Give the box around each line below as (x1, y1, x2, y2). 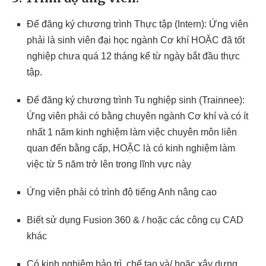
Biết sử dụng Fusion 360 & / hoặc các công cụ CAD (27, 215, 243, 225)
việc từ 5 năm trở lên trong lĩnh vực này (27, 159, 191, 169)
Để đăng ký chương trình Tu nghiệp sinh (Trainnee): (27, 95, 245, 105)
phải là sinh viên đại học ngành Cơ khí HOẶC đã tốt (27, 35, 245, 45)
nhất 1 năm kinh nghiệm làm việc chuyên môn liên (27, 127, 237, 137)
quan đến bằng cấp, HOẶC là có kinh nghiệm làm (27, 143, 235, 153)
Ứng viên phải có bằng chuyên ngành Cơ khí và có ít (27, 111, 248, 121)
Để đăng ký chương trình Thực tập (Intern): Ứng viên (27, 19, 248, 29)
